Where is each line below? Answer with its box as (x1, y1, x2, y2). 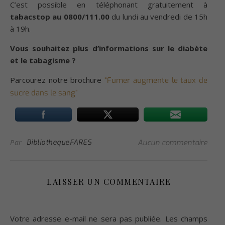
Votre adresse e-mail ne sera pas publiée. (10, 213, 162, 224)
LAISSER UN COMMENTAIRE (47, 176, 171, 187)
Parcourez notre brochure (10, 75, 105, 85)
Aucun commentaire (138, 138, 207, 148)
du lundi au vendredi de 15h (109, 12, 207, 22)
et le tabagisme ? (10, 55, 76, 66)
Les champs (165, 213, 207, 224)
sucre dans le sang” (10, 88, 78, 98)
